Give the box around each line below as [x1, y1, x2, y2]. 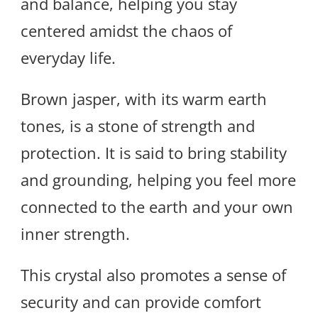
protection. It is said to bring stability [21, 142, 287, 164]
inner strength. [21, 223, 130, 245]
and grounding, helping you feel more [21, 169, 296, 191]
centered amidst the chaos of [21, 20, 232, 42]
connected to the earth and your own [21, 196, 293, 218]
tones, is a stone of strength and [21, 115, 255, 137]
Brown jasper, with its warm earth [21, 88, 267, 110]
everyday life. [21, 47, 116, 69]
